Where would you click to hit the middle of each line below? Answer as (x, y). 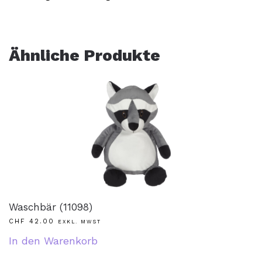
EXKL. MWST (80, 222)
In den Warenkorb (53, 241)
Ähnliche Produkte (85, 55)
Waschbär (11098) (51, 207)
